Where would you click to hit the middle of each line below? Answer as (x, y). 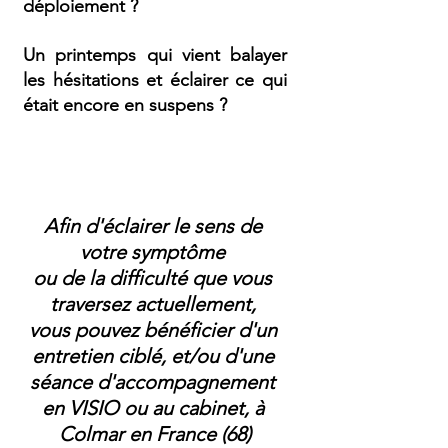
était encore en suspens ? (125, 105)
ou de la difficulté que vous (155, 278)
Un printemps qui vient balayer (155, 55)
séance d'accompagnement (155, 382)
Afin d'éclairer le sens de (155, 226)
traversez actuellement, (155, 304)
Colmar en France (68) (155, 434)
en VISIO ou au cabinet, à (155, 408)
